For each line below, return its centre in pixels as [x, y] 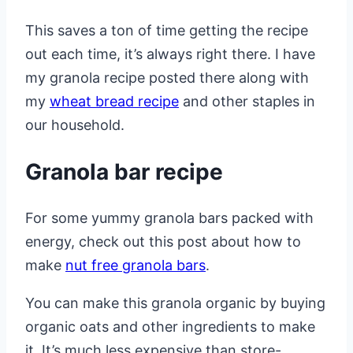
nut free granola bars [136, 266]
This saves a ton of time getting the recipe [167, 30]
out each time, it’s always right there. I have [170, 54]
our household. [75, 124]
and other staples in [247, 101]
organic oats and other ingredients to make [170, 327]
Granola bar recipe [124, 171]
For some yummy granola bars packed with [169, 218]
